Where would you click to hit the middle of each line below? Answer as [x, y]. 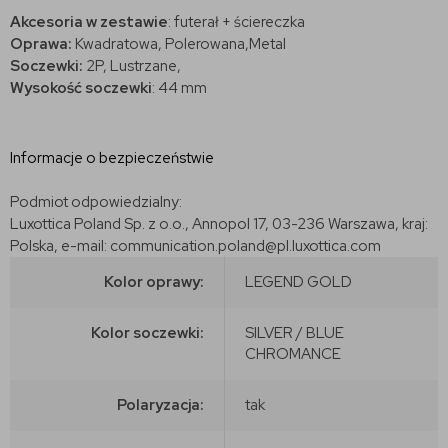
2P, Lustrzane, [132, 65]
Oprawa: [42, 43]
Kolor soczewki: [147, 332]
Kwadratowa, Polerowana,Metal [180, 43]
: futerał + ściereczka [236, 21]
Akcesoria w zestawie [89, 21]
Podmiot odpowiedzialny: [96, 201]
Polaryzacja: [160, 404]
